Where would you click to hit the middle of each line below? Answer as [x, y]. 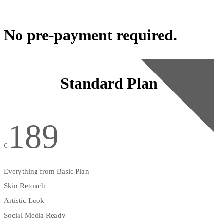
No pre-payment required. [92, 35]
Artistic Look [24, 200]
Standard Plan [109, 83]
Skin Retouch [25, 186]
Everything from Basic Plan [46, 171]
